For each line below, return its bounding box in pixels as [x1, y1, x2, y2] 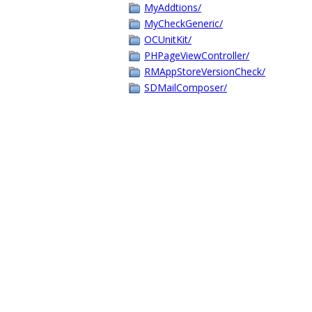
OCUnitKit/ [144, 33, 192, 46]
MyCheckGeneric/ [144, 17, 223, 30]
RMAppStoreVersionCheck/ [144, 65, 265, 78]
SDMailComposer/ [144, 81, 227, 94]
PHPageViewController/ [144, 49, 249, 62]
